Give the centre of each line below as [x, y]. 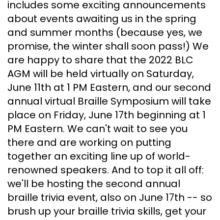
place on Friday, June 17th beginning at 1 [107, 115]
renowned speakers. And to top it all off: [106, 170]
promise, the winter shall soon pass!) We [108, 46]
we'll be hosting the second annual [94, 183]
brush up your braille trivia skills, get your [107, 211]
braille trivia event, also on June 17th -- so [110, 197]
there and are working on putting [89, 142]
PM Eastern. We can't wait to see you [97, 128]
